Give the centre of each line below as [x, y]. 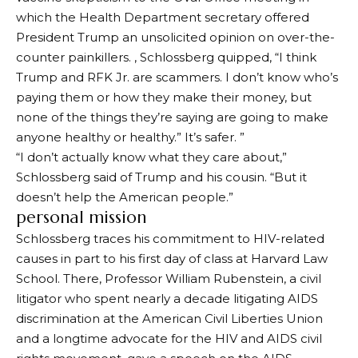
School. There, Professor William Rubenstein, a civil [169, 278]
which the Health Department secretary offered [163, 17]
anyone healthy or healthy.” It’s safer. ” [130, 137]
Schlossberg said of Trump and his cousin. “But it [161, 177]
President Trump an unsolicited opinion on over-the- [175, 37]
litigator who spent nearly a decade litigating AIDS [167, 298]
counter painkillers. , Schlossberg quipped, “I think [166, 57]
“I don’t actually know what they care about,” [151, 157]
